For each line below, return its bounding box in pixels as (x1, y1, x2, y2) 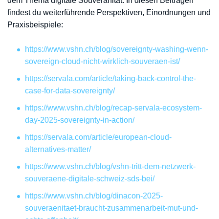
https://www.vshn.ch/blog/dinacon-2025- (25, 192, 163, 200)
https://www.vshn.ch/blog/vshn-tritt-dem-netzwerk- (25, 162, 196, 171)
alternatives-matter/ (25, 145, 91, 153)
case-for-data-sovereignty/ (25, 87, 115, 95)
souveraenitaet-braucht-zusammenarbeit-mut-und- (25, 204, 198, 212)
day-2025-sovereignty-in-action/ (25, 116, 134, 124)
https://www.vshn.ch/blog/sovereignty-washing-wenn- (25, 45, 208, 53)
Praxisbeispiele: (7, 21, 63, 29)
